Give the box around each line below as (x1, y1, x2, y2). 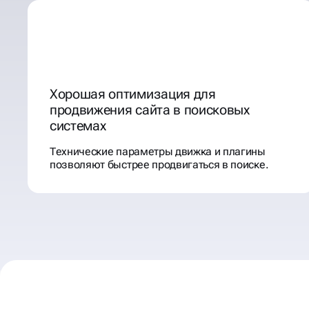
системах (50, 117, 106, 134)
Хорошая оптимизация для (50, 86, 216, 102)
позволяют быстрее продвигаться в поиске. (50, 158, 269, 171)
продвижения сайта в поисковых (50, 101, 250, 118)
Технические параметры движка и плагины (50, 145, 266, 158)
